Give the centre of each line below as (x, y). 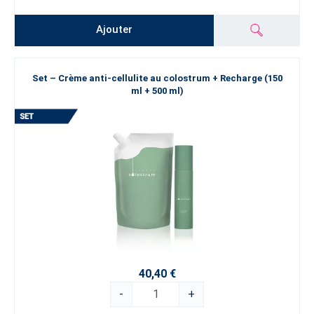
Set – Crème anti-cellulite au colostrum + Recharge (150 (157, 78)
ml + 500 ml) (157, 91)
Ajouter (115, 30)
